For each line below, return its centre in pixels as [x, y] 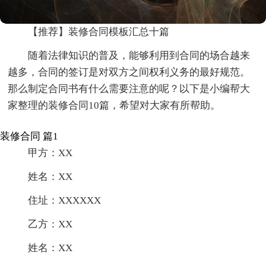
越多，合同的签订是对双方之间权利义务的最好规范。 [129, 72]
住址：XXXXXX [65, 201]
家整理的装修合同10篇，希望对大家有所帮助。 [114, 106]
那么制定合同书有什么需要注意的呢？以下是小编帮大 [129, 89]
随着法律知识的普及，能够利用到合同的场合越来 [139, 56]
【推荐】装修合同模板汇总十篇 [99, 32]
